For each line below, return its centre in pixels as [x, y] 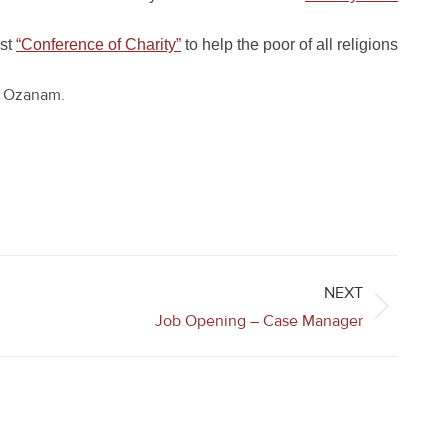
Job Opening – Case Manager [259, 321]
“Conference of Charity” [98, 44]
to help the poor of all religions [289, 44]
